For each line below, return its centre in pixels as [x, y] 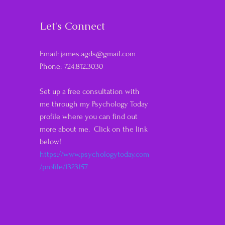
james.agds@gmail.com [98, 54]
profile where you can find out [89, 117]
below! [50, 142]
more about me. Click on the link [94, 129]
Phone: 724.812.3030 [72, 66]
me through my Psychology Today [94, 104]
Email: [50, 54]
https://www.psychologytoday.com [94, 154]
